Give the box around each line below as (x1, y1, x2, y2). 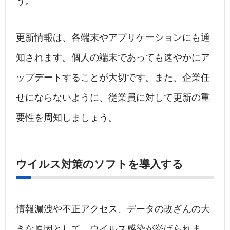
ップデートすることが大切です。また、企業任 (16, 72, 210, 83)
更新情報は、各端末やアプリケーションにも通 (16, 32, 210, 43)
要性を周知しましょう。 (16, 112, 118, 123)
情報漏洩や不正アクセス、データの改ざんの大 (16, 204, 210, 215)
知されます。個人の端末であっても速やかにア (16, 52, 210, 63)
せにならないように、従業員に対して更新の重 (16, 92, 210, 103)
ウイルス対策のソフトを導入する (16, 158, 183, 170)
